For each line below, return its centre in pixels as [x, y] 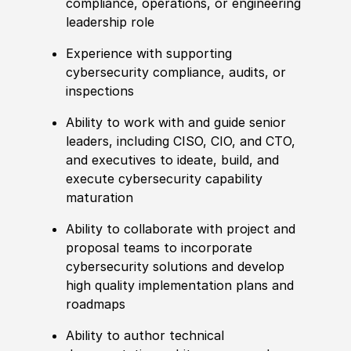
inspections [100, 91]
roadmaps [96, 304]
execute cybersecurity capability [165, 179]
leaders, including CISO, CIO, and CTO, [181, 141]
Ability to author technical [145, 336]
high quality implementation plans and [180, 286]
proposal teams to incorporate [159, 248]
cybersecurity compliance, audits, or [176, 72]
